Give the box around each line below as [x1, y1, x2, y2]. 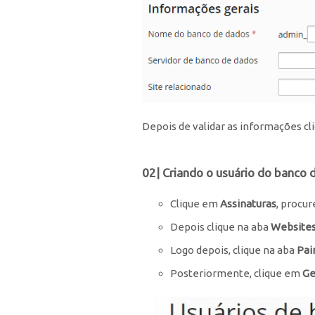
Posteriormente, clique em [170, 267, 302, 280]
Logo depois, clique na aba [170, 244, 297, 257]
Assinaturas [220, 198, 276, 210]
